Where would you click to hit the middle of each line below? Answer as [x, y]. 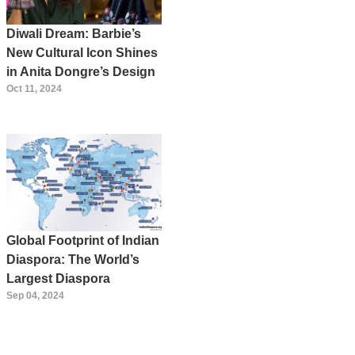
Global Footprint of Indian [83, 240]
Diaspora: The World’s [73, 259]
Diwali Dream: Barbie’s [74, 34]
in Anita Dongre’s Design [81, 72]
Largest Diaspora [58, 278]
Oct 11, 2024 [34, 89]
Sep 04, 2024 [35, 295]
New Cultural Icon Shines [82, 53]
